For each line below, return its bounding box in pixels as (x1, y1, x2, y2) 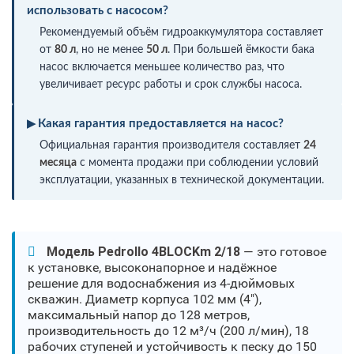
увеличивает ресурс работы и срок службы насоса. (40, 78, 302, 90)
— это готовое (240, 243, 326, 259)
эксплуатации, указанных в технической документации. (40, 174, 324, 186)
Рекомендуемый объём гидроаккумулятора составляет (40, 26, 323, 38)
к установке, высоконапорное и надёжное (28, 259, 277, 275)
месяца (40, 156, 77, 168)
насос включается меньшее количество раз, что (40, 61, 284, 73)
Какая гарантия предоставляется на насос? (38, 117, 284, 130)
